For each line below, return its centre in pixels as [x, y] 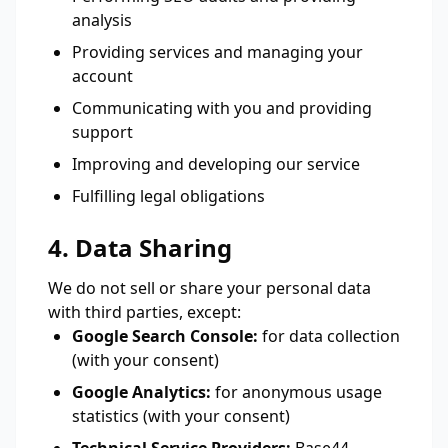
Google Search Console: [165, 336]
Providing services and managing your [217, 52]
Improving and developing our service [216, 164]
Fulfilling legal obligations [168, 196]
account [102, 76]
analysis [102, 20]
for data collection [329, 336]
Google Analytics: [141, 392]
